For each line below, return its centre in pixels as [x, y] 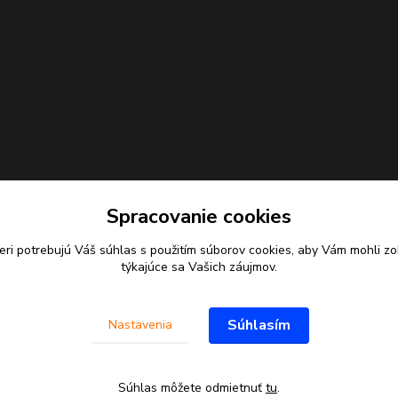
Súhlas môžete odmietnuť [192, 388]
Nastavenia [140, 325]
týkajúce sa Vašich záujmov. [199, 267]
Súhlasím [259, 325]
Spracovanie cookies [199, 216]
